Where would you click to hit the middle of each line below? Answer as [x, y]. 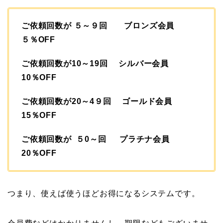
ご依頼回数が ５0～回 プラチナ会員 [100, 139]
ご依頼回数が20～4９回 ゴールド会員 [101, 102]
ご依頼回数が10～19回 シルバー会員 [99, 64]
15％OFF [39, 115]
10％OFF [39, 78]
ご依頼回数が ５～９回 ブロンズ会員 [102, 26]
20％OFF [39, 153]
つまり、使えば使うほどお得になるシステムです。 [104, 194]
